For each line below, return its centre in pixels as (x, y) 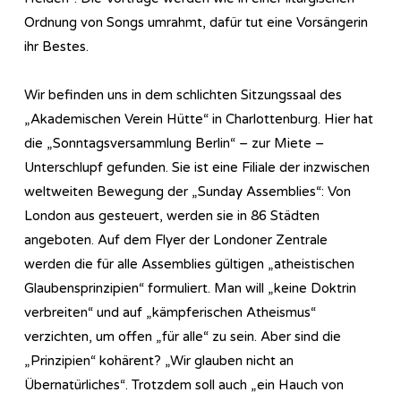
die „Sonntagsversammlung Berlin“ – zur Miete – (174, 143)
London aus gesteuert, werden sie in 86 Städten (172, 215)
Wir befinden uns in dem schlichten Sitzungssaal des (183, 94)
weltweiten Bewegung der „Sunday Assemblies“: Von (188, 191)
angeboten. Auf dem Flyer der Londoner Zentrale (176, 239)
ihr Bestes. (56, 46)
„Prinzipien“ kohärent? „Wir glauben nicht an (159, 360)
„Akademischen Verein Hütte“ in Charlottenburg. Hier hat (199, 119)
